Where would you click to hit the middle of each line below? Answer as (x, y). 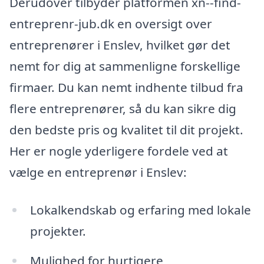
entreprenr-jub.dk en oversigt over (111, 24)
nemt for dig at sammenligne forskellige (125, 66)
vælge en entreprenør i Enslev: (98, 172)
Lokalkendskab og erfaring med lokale (140, 209)
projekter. (58, 231)
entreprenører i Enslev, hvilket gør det (120, 45)
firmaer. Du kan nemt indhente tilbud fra (126, 88)
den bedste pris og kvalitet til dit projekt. (126, 130)
